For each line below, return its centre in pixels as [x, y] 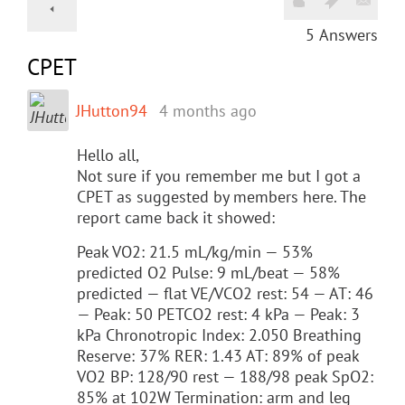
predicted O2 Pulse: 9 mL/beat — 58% [208, 272]
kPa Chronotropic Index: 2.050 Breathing [219, 334]
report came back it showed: [176, 217]
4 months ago [208, 110]
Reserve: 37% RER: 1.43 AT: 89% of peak [218, 355]
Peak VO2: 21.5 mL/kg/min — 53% [195, 251]
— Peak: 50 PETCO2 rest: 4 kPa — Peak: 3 [218, 314]
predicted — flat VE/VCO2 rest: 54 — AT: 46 [225, 293]
